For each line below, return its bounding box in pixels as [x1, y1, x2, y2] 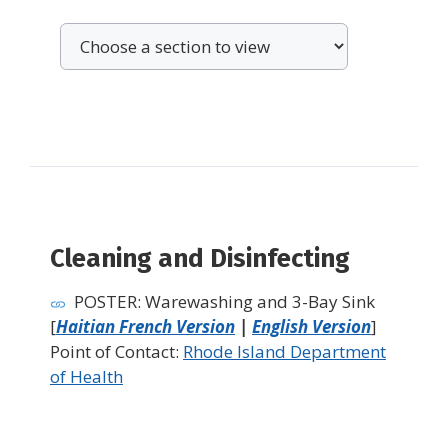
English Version [252, 315, 371, 339]
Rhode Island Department [183, 340, 386, 364]
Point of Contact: [50, 340, 183, 364]
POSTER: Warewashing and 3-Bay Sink [74, 290, 375, 314]
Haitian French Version [56, 315, 235, 339]
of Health [50, 365, 123, 389]
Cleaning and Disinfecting [50, 243, 350, 275]
